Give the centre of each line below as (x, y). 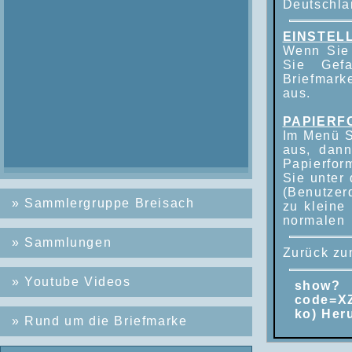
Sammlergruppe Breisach (110, 203)
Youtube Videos (78, 281)
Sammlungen (68, 242)
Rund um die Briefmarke (106, 321)
